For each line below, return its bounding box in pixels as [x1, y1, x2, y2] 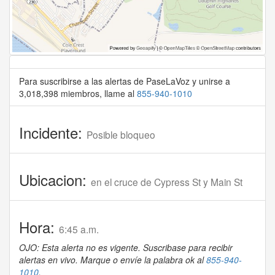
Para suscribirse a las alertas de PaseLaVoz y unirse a [19, 75, 230, 88]
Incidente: [19, 122, 87, 144]
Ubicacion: [19, 169, 91, 191]
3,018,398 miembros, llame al [19, 87, 137, 100]
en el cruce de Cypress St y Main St [91, 175, 242, 189]
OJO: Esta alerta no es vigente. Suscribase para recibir [19, 241, 233, 254]
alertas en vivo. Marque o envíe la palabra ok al [19, 254, 206, 266]
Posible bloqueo [87, 128, 155, 142]
